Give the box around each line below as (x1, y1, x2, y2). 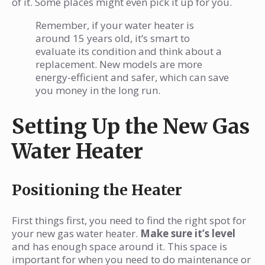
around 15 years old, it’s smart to (35, 31, 190, 46)
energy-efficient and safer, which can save (35, 70, 229, 85)
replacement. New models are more (35, 57, 202, 72)
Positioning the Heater (12, 180, 182, 200)
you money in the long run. (35, 83, 160, 98)
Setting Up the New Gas (12, 114, 250, 140)
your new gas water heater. (12, 227, 140, 241)
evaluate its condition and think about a (35, 44, 222, 59)
